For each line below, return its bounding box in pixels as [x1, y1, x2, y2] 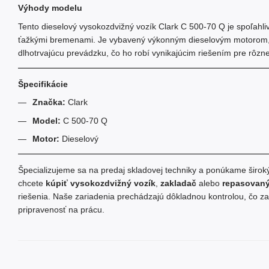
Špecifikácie [18, 79, 68, 89]
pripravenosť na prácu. [18, 204, 104, 214]
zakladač [160, 178, 196, 188]
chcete [18, 178, 46, 188]
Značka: [32, 97, 65, 107]
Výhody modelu [18, 3, 82, 13]
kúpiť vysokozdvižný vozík [46, 178, 156, 188]
